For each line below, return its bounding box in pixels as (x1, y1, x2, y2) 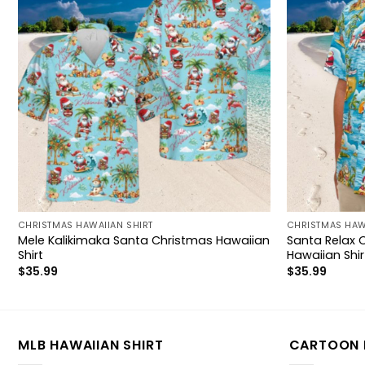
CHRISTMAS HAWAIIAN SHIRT (17, 218, 153, 231)
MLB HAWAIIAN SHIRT (18, 336, 164, 355)
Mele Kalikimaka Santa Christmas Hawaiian (17, 231, 270, 248)
